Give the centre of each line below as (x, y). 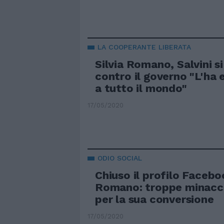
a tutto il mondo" (141, 88)
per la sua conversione (154, 199)
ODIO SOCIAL (120, 158)
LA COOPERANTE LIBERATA (144, 47)
